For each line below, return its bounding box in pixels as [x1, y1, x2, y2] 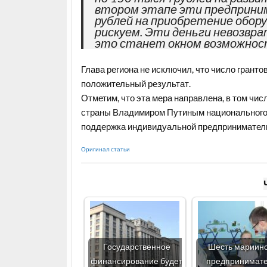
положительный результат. [80, 78, 191, 89]
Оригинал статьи [80, 145, 130, 153]
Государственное [103, 241, 170, 252]
